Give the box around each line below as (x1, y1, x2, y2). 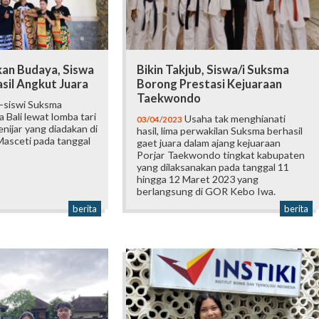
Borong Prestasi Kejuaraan (137, 77, 283, 92)
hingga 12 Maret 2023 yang (137, 173, 259, 186)
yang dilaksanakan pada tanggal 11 (137, 161, 290, 174)
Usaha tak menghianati (182, 113, 286, 125)
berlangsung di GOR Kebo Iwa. (137, 185, 276, 198)
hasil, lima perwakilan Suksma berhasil (137, 125, 303, 137)
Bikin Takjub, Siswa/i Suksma (137, 63, 290, 78)
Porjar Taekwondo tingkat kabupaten (137, 149, 305, 162)
